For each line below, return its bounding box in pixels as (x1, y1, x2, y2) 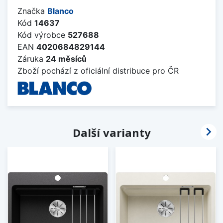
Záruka (17, 53, 46, 64)
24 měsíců (46, 53, 87, 64)
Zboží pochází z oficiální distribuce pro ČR (17, 65, 179, 76)
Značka (17, 5, 47, 16)
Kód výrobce (17, 29, 68, 40)
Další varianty (72, 124, 151, 140)
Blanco (47, 5, 74, 16)
